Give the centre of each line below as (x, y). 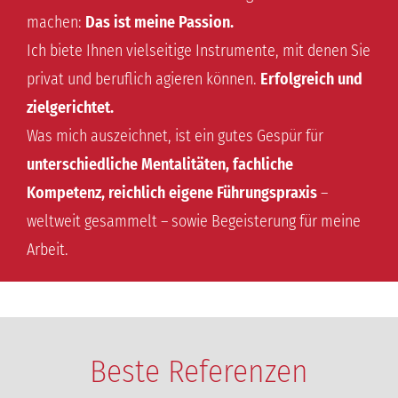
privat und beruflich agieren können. (143, 80)
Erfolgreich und (311, 80)
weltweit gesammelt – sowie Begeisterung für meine (194, 222)
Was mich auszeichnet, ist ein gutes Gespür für (175, 136)
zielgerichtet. (70, 108)
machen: (56, 23)
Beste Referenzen (199, 372)
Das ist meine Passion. (159, 23)
